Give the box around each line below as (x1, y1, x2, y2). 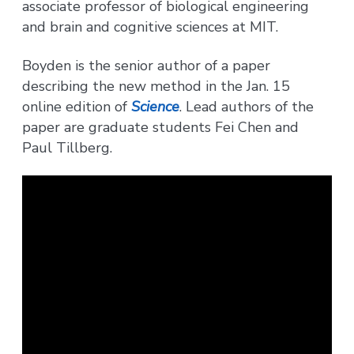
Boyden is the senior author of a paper (22, 55, 271, 75)
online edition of (22, 96, 132, 116)
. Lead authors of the (179, 96, 314, 116)
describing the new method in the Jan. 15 (22, 76, 291, 96)
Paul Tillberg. (22, 137, 113, 157)
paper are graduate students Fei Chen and (22, 117, 299, 137)
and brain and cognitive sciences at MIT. (22, 17, 279, 37)
